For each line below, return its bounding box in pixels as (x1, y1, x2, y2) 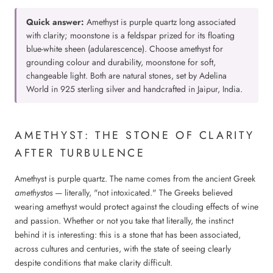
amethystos (15, 186, 52, 199)
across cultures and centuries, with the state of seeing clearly (15, 243, 231, 255)
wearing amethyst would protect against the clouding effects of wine (15, 200, 258, 213)
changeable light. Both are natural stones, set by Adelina (26, 69, 227, 82)
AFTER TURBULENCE (15, 145, 146, 161)
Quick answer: (26, 15, 84, 28)
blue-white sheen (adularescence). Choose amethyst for (26, 42, 223, 55)
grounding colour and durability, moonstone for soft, (26, 55, 216, 68)
